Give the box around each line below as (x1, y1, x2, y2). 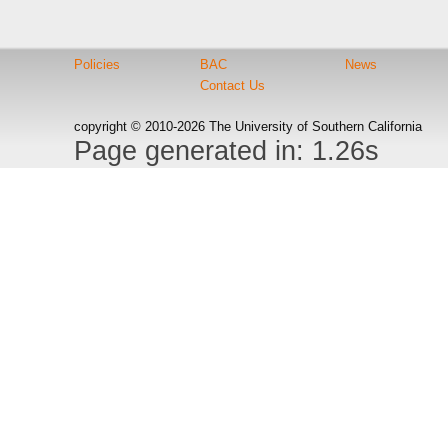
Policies (73, 57, 120, 72)
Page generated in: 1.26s (73, 136, 379, 166)
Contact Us (199, 78, 265, 93)
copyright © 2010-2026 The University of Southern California (73, 119, 422, 134)
